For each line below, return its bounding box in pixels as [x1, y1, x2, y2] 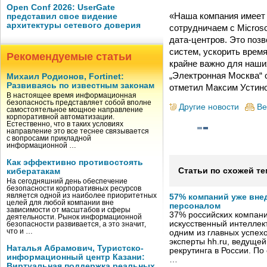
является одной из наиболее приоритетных [7, 192, 157, 199]
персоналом [169, 201, 221, 211]
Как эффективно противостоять [7, 158, 143, 167]
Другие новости [179, 102, 239, 111]
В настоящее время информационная [7, 92, 136, 99]
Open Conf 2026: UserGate [7, 3, 115, 12]
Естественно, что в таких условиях [7, 120, 123, 128]
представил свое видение [7, 12, 117, 21]
